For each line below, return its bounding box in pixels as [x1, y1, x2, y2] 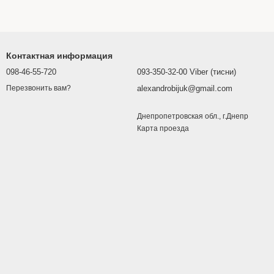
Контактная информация [6, 51, 113, 61]
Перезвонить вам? [6, 84, 71, 93]
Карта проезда [137, 124, 189, 133]
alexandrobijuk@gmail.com [137, 84, 232, 93]
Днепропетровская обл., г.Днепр [137, 112, 248, 120]
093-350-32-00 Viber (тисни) [137, 67, 236, 76]
